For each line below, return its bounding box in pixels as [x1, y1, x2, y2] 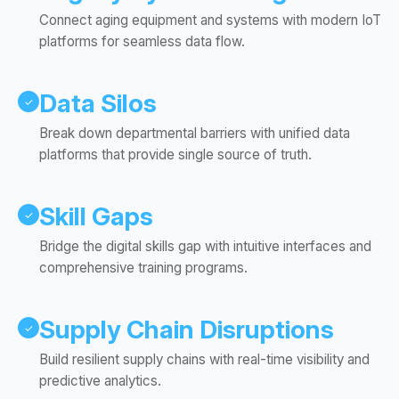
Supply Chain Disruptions [39, 314, 334, 346]
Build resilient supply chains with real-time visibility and [39, 351, 370, 369]
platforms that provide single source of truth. [39, 146, 312, 164]
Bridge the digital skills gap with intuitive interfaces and [39, 238, 371, 256]
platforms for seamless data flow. [39, 33, 245, 51]
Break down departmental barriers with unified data [39, 125, 350, 142]
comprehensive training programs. [39, 259, 248, 277]
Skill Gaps [39, 201, 153, 232]
